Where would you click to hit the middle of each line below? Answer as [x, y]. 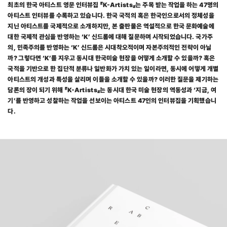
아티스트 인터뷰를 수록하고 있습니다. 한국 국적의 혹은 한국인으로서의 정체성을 [111, 15]
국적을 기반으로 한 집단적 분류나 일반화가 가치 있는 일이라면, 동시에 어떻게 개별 [113, 68]
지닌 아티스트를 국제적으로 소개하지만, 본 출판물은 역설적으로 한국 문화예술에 [111, 26]
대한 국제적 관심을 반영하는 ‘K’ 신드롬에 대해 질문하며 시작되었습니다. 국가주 [110, 36]
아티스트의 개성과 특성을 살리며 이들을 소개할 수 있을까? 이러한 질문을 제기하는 [113, 79]
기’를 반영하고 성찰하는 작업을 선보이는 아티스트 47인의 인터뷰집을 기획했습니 [112, 100]
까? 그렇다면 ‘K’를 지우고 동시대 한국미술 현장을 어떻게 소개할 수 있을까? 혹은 [111, 58]
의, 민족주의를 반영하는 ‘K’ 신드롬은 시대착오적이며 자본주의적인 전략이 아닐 [110, 47]
